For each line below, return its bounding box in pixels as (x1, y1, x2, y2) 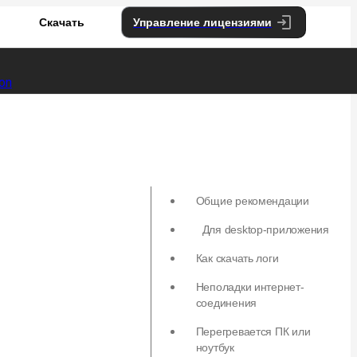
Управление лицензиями (133, 16, 272, 29)
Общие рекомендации (195, 194, 309, 207)
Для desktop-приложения (202, 223, 329, 236)
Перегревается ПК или (195, 325, 311, 338)
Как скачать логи (195, 252, 279, 265)
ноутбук (195, 341, 234, 354)
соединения (195, 296, 257, 309)
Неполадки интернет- (195, 280, 304, 293)
